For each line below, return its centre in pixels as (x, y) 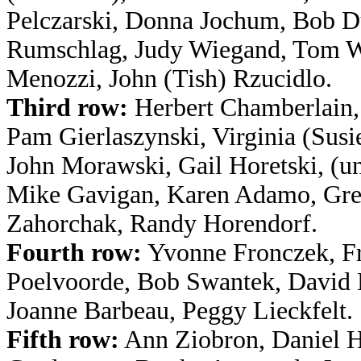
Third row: (67, 108)
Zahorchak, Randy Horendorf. (162, 224)
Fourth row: (74, 253)
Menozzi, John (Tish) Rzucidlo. (169, 79)
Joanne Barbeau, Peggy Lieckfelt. (180, 311)
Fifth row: (63, 340)
